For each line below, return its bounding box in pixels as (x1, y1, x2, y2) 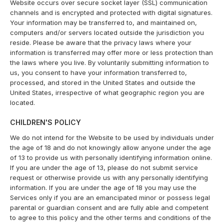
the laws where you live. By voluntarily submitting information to (10, 58, 209, 66)
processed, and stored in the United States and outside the (10, 78, 195, 86)
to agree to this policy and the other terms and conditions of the (10, 213, 211, 221)
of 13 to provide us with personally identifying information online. (10, 153, 212, 161)
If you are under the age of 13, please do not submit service (10, 163, 198, 171)
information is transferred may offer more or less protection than (10, 48, 213, 56)
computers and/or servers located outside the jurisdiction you (10, 28, 204, 36)
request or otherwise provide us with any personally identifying (10, 173, 208, 181)
